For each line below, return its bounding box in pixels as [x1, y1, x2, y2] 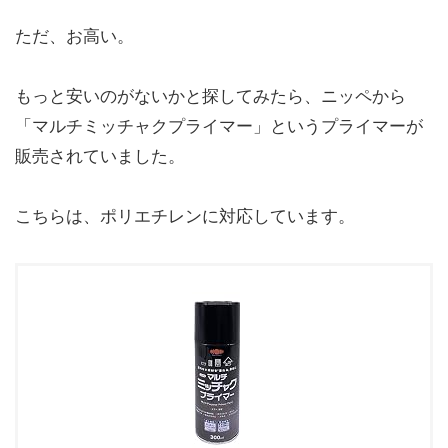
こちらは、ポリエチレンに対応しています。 [15, 205, 355, 226]
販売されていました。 [15, 145, 185, 166]
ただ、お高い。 [15, 25, 134, 46]
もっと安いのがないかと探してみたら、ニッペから [15, 85, 406, 106]
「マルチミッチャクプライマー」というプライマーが [15, 115, 423, 136]
